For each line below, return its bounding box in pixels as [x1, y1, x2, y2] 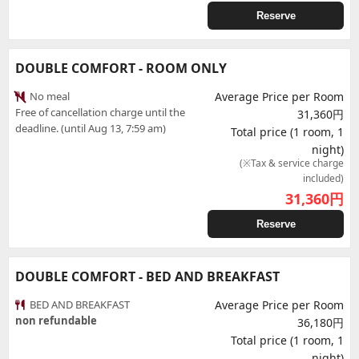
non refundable [15, 313, 97, 328]
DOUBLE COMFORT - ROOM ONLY [15, 59, 227, 77]
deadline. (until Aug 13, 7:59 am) [15, 121, 166, 135]
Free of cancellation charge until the [15, 105, 185, 119]
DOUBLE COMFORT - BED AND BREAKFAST [15, 268, 280, 285]
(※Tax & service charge [240, 156, 344, 170]
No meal [27, 89, 70, 103]
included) [303, 171, 344, 185]
